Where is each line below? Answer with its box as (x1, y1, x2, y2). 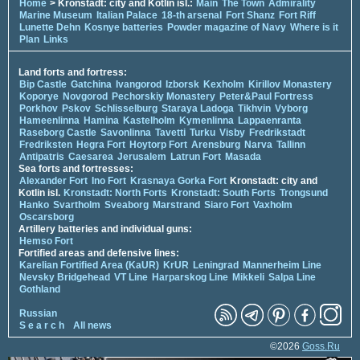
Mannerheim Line (243, 259, 321, 271)
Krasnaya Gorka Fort (130, 174, 227, 186)
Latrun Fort (170, 150, 221, 162)
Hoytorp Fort (129, 138, 187, 150)
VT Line (114, 271, 148, 283)
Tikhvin (238, 102, 271, 114)
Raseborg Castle (19, 126, 96, 138)
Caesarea (68, 150, 113, 162)
